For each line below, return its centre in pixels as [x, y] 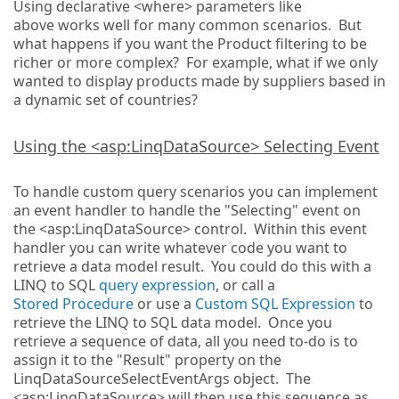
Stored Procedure [73, 303]
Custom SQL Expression [275, 303]
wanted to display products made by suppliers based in [199, 81]
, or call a [245, 285]
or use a [164, 303]
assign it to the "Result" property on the [147, 359]
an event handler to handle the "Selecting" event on [187, 210]
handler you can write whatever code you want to [180, 247]
